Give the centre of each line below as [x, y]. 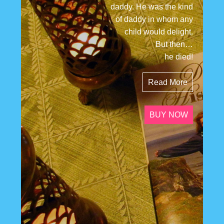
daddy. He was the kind [151, 7]
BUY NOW [168, 114]
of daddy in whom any [154, 19]
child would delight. [158, 32]
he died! [178, 57]
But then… [174, 44]
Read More [167, 82]
